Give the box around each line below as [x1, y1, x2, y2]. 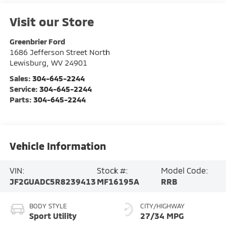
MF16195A [97, 177, 140, 187]
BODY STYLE [29, 202, 67, 210]
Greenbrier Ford [9, 37, 65, 46]
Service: [9, 84, 39, 94]
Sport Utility [29, 211, 77, 221]
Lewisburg [9, 58, 46, 68]
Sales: [9, 74, 32, 83]
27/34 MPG [140, 211, 184, 221]
